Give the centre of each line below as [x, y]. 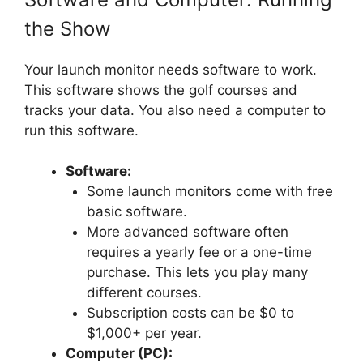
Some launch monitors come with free [209, 192]
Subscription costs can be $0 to [190, 313]
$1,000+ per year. [144, 333]
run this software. [81, 130]
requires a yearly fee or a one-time [199, 252]
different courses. [144, 293]
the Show [68, 28]
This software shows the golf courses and [161, 90]
